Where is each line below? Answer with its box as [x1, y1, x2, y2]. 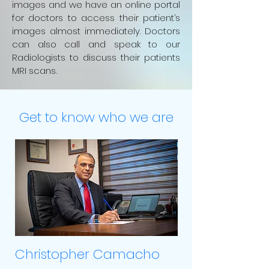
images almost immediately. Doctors [12, 25, 180, 37]
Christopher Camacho [15, 245, 160, 264]
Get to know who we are [19, 108, 174, 127]
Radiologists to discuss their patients [12, 51, 180, 64]
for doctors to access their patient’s [12, 11, 180, 24]
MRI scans [12, 64, 56, 77]
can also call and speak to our [12, 38, 180, 50]
